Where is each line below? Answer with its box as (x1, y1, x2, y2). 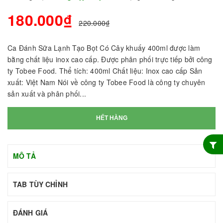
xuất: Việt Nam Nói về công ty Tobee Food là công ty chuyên (7, 77, 206, 87)
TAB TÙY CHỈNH (13, 179, 68, 189)
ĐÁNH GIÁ (13, 207, 48, 218)
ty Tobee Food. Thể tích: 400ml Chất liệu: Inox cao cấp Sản (7, 65, 203, 76)
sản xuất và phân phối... (7, 88, 86, 99)
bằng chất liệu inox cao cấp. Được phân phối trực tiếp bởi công (7, 54, 213, 64)
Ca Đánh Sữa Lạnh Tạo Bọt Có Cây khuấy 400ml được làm (7, 42, 200, 53)
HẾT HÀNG (96, 114, 127, 121)
